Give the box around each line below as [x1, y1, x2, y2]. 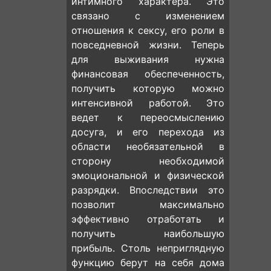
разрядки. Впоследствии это [71, 184, 224, 196]
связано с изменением [71, 10, 224, 22]
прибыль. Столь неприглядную [71, 242, 224, 254]
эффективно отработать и [71, 213, 224, 225]
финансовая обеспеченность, [71, 68, 224, 80]
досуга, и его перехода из [71, 126, 224, 138]
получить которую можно [71, 82, 224, 94]
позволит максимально [71, 198, 224, 211]
